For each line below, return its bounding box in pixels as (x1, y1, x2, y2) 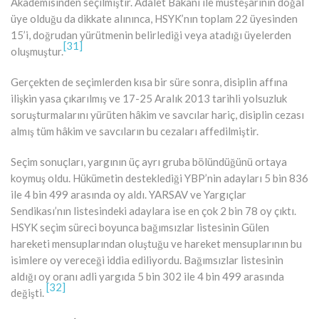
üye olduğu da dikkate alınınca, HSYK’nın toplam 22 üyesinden (11, 11, 298, 25)
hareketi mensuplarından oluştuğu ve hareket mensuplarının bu (11, 236, 302, 250)
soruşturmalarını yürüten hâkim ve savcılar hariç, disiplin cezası (11, 108, 304, 121)
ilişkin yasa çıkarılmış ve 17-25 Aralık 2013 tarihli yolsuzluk (11, 91, 287, 105)
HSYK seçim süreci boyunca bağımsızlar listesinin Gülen (11, 220, 269, 234)
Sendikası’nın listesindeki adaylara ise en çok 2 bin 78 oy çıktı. (11, 204, 296, 217)
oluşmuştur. (11, 44, 63, 58)
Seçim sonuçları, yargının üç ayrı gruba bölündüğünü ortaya (11, 155, 287, 168)
